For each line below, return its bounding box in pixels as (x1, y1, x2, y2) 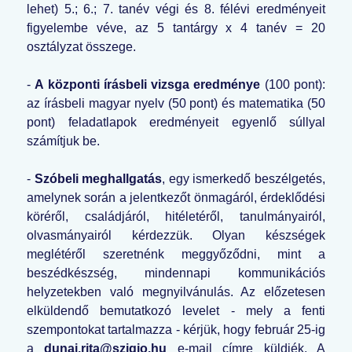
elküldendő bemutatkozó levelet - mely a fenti (27, 304, 325, 318)
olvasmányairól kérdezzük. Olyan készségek (27, 229, 325, 243)
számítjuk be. (27, 134, 100, 148)
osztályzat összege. (27, 40, 136, 54)
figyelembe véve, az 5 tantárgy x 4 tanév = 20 (27, 21, 325, 35)
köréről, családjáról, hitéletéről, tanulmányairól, (27, 210, 325, 224)
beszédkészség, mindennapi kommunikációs (27, 266, 325, 280)
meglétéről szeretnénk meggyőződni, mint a (27, 247, 325, 262)
